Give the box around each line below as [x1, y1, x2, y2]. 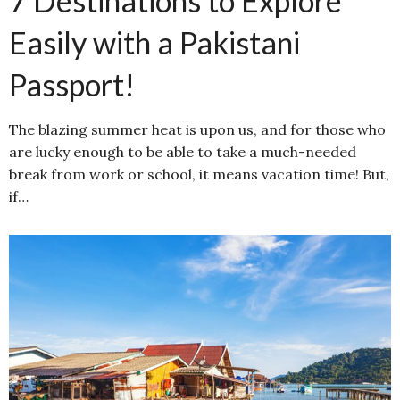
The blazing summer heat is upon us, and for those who [9, 120, 386, 138]
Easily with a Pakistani [9, 23, 300, 61]
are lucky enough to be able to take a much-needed [9, 142, 356, 161]
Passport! [9, 65, 135, 103]
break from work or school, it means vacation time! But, [9, 164, 389, 183]
